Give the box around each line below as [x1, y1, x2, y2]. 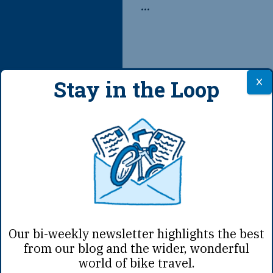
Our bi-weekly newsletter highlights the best [9, 225, 264, 242]
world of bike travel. [78, 255, 195, 271]
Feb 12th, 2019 [142, 158, 241, 176]
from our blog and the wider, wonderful [24, 240, 249, 257]
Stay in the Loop [54, 75, 219, 103]
